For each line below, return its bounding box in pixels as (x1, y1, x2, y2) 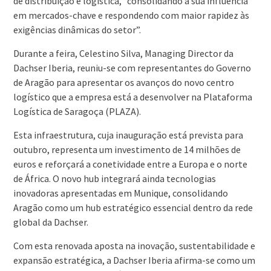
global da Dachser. (13, 216, 88, 229)
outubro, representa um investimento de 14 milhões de (13, 143, 241, 156)
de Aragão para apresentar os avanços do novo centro (13, 76, 234, 89)
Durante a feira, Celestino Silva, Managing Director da (13, 47, 233, 60)
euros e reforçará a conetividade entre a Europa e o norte (13, 158, 247, 171)
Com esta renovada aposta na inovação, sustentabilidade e (13, 240, 255, 252)
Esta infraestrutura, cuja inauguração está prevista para (13, 129, 243, 142)
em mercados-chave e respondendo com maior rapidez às (13, 9, 249, 22)
